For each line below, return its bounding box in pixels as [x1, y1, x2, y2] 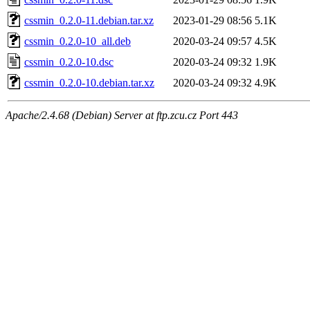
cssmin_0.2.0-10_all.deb [24, 35, 131, 47]
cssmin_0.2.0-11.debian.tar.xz [24, 14, 154, 26]
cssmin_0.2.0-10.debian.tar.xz [24, 76, 154, 89]
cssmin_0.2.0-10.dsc [24, 55, 113, 68]
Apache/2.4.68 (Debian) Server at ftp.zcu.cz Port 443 [6, 109, 238, 121]
